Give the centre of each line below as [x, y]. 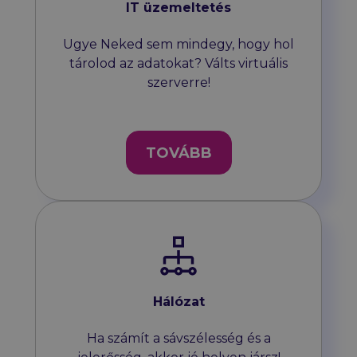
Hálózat [178, 302]
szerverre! [178, 82]
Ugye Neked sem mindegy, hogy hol [178, 44]
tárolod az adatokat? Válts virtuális [178, 63]
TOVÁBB [178, 153]
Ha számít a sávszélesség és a [178, 339]
